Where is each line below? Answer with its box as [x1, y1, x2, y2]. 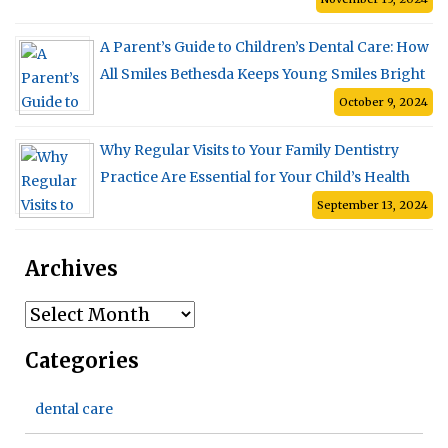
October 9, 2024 [339, 94, 428, 109]
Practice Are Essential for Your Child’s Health [100, 167, 410, 186]
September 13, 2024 [317, 197, 428, 212]
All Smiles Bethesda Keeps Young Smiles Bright [100, 64, 425, 83]
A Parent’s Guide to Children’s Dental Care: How [100, 37, 429, 56]
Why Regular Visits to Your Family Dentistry [100, 140, 399, 159]
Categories [25, 347, 139, 373]
